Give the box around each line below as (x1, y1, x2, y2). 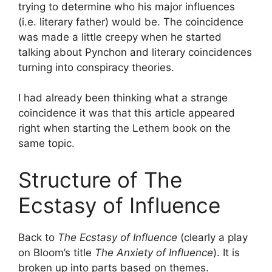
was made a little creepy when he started (18, 30, 222, 43)
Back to (18, 231, 58, 243)
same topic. (18, 137, 75, 150)
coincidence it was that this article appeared (18, 107, 235, 120)
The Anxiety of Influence (95, 246, 213, 259)
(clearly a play (177, 231, 248, 243)
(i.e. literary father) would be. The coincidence (18, 15, 243, 28)
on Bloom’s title (18, 246, 95, 259)
